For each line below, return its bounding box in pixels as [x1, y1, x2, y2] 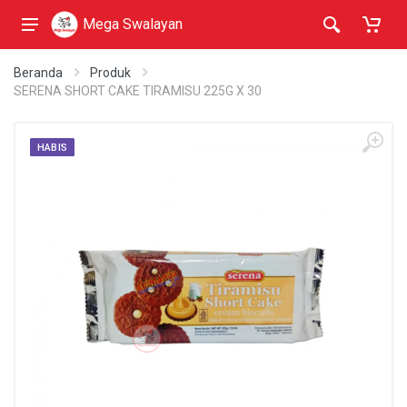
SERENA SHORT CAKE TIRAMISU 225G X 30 [14, 84, 262, 98]
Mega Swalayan [83, 15, 183, 33]
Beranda [14, 65, 63, 80]
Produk [90, 65, 131, 80]
